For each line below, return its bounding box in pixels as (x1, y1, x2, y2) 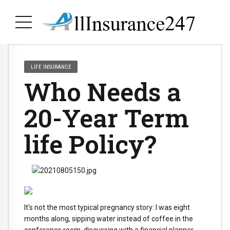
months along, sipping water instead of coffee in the (24, 215, 193, 223)
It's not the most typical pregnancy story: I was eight (24, 203, 190, 212)
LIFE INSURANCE (30, 63, 71, 70)
